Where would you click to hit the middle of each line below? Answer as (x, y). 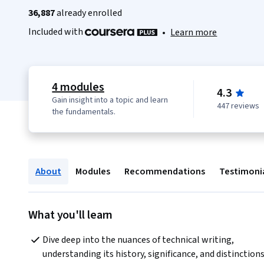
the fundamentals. (84, 112)
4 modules (78, 88)
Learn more (194, 33)
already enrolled (88, 13)
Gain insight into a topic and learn (110, 100)
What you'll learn (71, 215)
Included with (57, 32)
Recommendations (165, 172)
